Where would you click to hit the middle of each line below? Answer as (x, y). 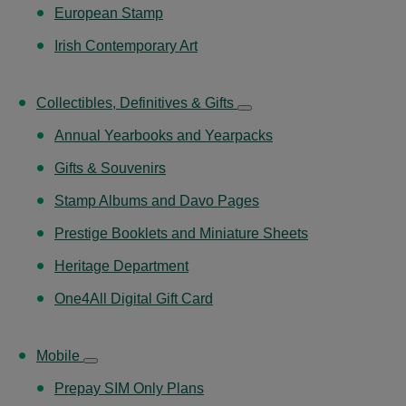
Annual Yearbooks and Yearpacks (164, 135)
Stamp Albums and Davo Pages (157, 200)
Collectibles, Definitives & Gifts (137, 102)
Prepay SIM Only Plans (129, 388)
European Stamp (109, 13)
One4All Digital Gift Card (134, 298)
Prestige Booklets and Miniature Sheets (181, 233)
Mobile (60, 355)
